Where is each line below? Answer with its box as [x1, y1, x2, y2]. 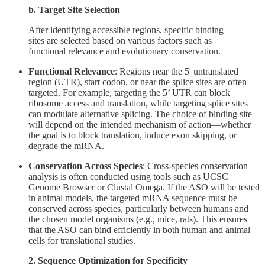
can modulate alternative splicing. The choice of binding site [28, 108, 252, 119]
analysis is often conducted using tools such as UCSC [28, 171, 228, 182]
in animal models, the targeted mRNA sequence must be [28, 192, 237, 203]
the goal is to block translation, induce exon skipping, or [28, 130, 237, 140]
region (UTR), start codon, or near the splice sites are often [28, 76, 247, 87]
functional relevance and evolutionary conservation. [28, 46, 221, 56]
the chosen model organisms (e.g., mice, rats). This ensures [28, 214, 247, 224]
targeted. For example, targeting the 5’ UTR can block [28, 87, 230, 98]
